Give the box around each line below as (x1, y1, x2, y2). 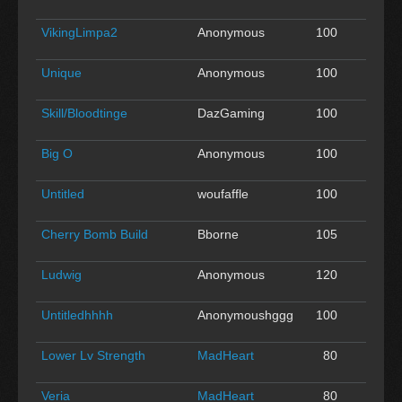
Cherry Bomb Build (41, 226, 148, 241)
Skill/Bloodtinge (41, 105, 127, 120)
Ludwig (41, 267, 82, 282)
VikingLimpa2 (41, 24, 118, 39)
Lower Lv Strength (41, 347, 145, 363)
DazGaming (197, 105, 265, 120)
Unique (41, 65, 82, 80)
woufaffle (197, 186, 249, 201)
